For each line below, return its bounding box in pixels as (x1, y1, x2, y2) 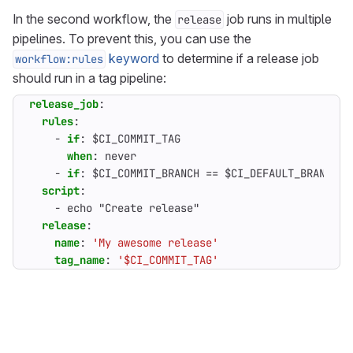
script (42, 184, 80, 198)
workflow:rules (15, 52, 103, 66)
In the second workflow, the (13, 11, 175, 27)
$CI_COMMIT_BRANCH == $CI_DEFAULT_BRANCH (92, 166, 344, 180)
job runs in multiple (224, 11, 332, 27)
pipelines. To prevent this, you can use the (13, 31, 251, 46)
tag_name (54, 253, 105, 267)
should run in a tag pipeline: (13, 70, 166, 86)
